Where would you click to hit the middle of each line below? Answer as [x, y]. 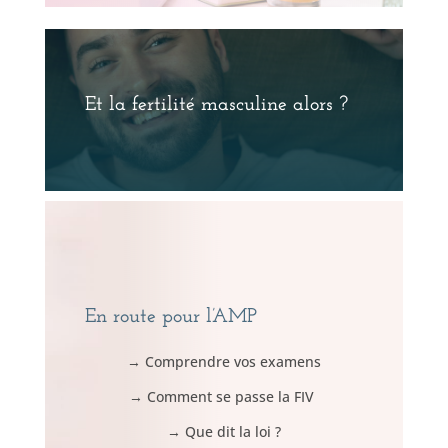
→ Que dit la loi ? [223, 431]
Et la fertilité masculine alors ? [216, 104]
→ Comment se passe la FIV [224, 396]
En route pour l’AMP [170, 316]
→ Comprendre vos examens [223, 361]
